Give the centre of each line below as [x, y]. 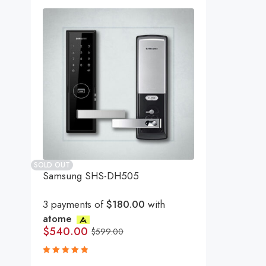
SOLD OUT [52, 165]
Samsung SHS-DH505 [91, 176]
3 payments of [75, 204]
